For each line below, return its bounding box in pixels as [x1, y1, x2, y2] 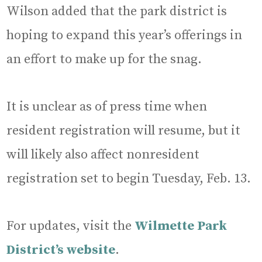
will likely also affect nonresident [6, 147, 200, 163]
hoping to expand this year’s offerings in [6, 27, 243, 44]
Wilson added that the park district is [6, 4, 227, 20]
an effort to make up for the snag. [6, 51, 202, 68]
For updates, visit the [6, 218, 135, 235]
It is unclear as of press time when [6, 99, 208, 115]
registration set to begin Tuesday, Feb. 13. [6, 171, 251, 187]
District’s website [6, 242, 116, 258]
